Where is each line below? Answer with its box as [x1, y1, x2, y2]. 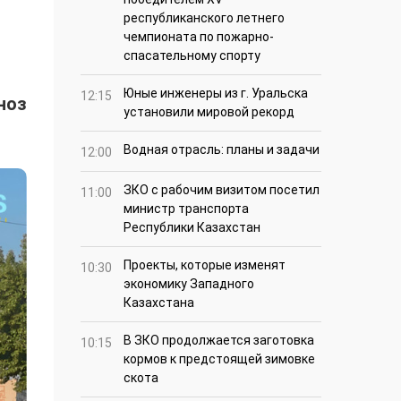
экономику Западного [124, 277, 254, 292]
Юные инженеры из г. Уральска [124, 86, 308, 101]
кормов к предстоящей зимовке [124, 352, 315, 367]
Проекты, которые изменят [124, 258, 286, 273]
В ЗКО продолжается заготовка [124, 333, 314, 348]
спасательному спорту [124, 48, 260, 64]
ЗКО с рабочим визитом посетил [124, 183, 320, 198]
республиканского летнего [124, 11, 285, 26]
